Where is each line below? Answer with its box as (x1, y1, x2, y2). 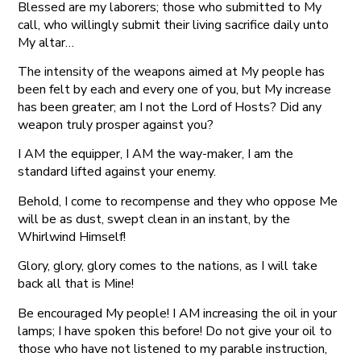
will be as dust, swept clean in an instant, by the (18, 210, 291, 228)
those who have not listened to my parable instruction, (18, 339, 328, 358)
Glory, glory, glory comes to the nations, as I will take (18, 257, 318, 276)
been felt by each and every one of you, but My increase (18, 80, 332, 98)
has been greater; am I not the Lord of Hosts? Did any (18, 98, 322, 116)
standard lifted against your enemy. (18, 163, 217, 181)
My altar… (18, 33, 75, 52)
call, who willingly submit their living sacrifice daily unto (18, 15, 330, 34)
